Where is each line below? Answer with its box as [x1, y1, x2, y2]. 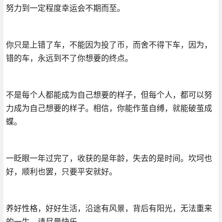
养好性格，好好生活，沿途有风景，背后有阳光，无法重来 [5, 203, 212, 213]
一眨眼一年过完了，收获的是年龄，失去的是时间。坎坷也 [5, 153, 212, 163]
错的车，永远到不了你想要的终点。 [5, 53, 133, 63]
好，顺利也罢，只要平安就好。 [5, 166, 117, 176]
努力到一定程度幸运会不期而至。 [5, 2, 125, 13]
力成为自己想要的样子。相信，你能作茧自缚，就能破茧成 [5, 103, 212, 113]
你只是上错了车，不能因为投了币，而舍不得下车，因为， [5, 39, 212, 50]
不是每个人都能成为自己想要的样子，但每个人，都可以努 [5, 89, 212, 100]
